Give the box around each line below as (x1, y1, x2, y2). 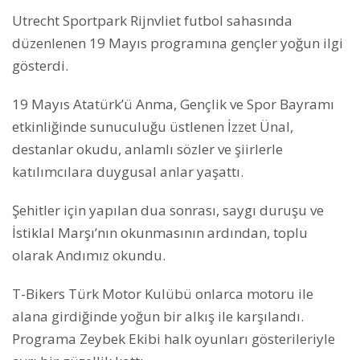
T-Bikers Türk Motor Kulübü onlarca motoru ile (12, 284, 313, 303)
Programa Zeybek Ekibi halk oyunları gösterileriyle (12, 329, 335, 348)
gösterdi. (12, 55, 68, 75)
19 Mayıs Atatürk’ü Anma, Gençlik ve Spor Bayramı (12, 94, 334, 113)
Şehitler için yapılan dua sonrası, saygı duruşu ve (12, 200, 324, 219)
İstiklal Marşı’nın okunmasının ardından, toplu (12, 223, 308, 242)
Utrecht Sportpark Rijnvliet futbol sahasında (12, 10, 292, 30)
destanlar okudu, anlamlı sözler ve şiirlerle (12, 139, 283, 158)
